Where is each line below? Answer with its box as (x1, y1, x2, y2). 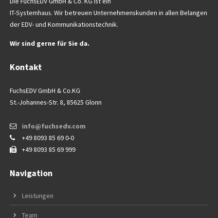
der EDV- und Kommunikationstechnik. (10, 20, 118, 29)
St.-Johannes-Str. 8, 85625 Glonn (10, 98, 102, 107)
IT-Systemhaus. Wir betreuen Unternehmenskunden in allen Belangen (10, 8, 207, 18)
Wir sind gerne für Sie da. (10, 39, 90, 48)
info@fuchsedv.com (22, 122, 86, 131)
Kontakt (10, 61, 42, 73)
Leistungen (22, 191, 54, 200)
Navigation (10, 167, 53, 179)
